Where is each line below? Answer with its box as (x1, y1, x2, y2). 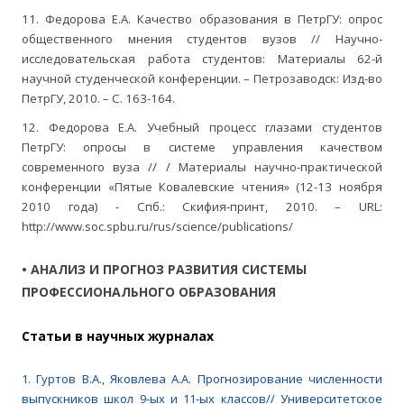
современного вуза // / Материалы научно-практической (22, 159, 382, 176)
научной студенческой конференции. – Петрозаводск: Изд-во (22, 70, 382, 87)
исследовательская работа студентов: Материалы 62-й (22, 50, 382, 68)
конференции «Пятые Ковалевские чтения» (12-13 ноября (22, 179, 382, 196)
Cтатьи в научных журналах (22, 327, 214, 345)
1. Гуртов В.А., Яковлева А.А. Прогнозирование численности (22, 371, 382, 388)
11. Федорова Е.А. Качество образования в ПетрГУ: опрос (22, 11, 382, 28)
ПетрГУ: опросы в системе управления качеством (22, 139, 382, 156)
